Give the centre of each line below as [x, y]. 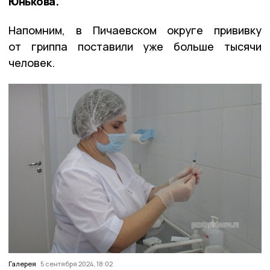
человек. [32, 62]
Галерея [22, 263]
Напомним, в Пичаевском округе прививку [135, 30]
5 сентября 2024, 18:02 [77, 263]
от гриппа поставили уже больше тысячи [135, 46]
